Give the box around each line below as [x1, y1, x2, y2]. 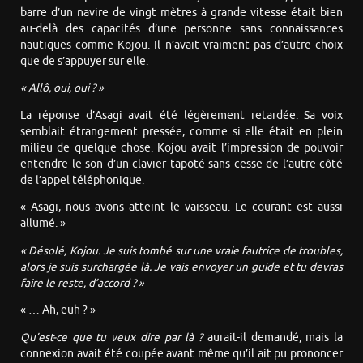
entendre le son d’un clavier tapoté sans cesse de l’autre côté [20, 156, 343, 171]
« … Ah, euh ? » [20, 303, 96, 318]
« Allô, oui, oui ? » [20, 81, 104, 96]
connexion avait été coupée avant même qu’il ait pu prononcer [20, 346, 343, 361]
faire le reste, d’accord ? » [20, 275, 144, 290]
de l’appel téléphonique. [20, 173, 144, 187]
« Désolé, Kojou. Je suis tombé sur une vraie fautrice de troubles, [20, 243, 343, 258]
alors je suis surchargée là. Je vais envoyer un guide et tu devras [20, 259, 343, 274]
